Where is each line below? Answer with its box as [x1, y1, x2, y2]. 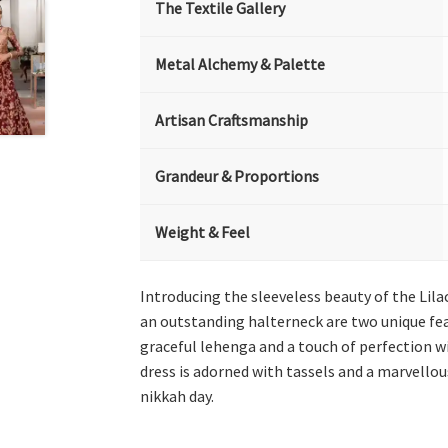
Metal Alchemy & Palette [155, 54, 326, 74]
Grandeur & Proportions [155, 166, 320, 186]
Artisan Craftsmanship [155, 110, 309, 130]
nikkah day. [140, 385, 215, 406]
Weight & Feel [155, 222, 251, 242]
